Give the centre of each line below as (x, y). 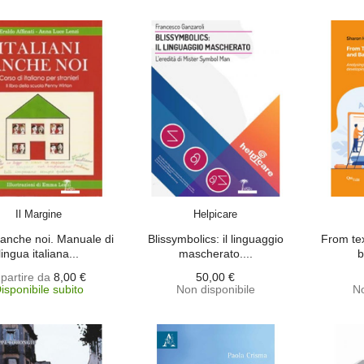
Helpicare (216, 214)
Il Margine (39, 214)
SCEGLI (55, 204)
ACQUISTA (230, 204)
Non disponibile (215, 289)
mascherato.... (215, 253)
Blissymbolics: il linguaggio (215, 239)
